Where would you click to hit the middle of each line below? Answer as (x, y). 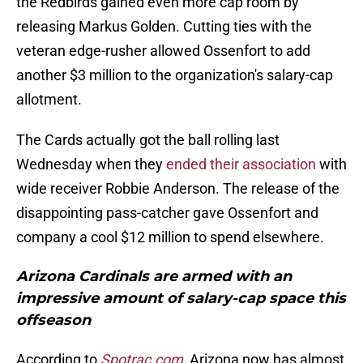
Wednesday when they (91, 164)
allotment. (49, 100)
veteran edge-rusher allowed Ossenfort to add (163, 51)
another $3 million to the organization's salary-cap (175, 75)
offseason (53, 320)
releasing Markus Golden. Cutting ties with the (164, 27)
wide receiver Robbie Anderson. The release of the (178, 189)
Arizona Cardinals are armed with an (154, 277)
